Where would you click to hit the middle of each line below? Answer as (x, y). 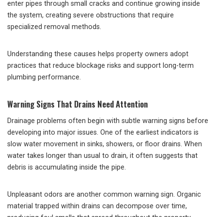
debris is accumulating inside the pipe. (67, 167)
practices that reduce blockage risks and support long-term (101, 66)
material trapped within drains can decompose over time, (97, 206)
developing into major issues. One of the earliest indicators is (103, 132)
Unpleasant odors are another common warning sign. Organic (104, 194)
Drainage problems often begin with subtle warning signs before (108, 121)
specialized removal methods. (54, 27)
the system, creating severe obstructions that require (91, 15)
